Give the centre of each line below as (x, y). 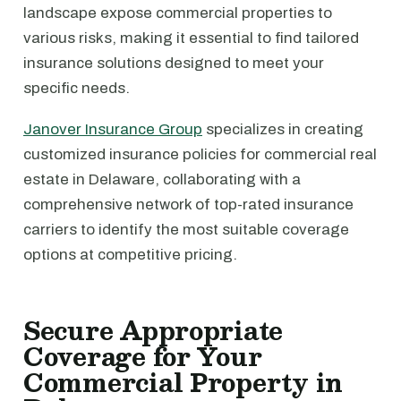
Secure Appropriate (154, 330)
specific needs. (77, 88)
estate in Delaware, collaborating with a (162, 179)
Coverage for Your (143, 356)
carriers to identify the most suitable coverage (186, 230)
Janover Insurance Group (113, 129)
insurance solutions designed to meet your (174, 63)
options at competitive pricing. (130, 255)
